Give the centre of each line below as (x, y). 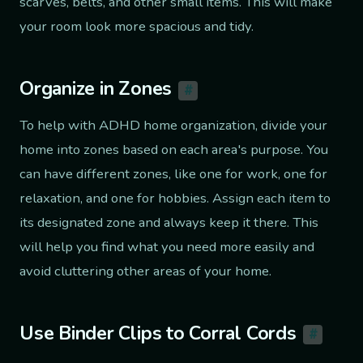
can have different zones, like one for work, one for (173, 173)
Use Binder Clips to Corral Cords (158, 333)
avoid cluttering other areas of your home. (145, 271)
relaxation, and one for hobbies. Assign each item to (175, 198)
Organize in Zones (96, 89)
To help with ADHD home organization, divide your (173, 125)
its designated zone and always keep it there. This (169, 222)
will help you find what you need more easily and (167, 246)
